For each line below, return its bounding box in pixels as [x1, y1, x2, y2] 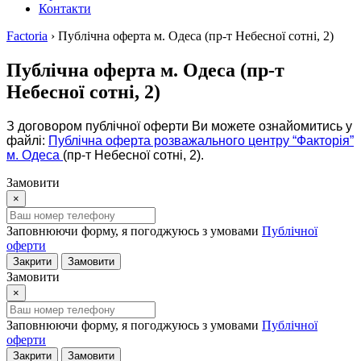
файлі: [6, 133, 48, 147]
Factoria [6, 29, 48, 43]
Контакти [39, 2, 91, 15]
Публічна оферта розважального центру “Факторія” [48, 133, 354, 147]
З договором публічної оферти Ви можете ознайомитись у [6, 118, 352, 133]
